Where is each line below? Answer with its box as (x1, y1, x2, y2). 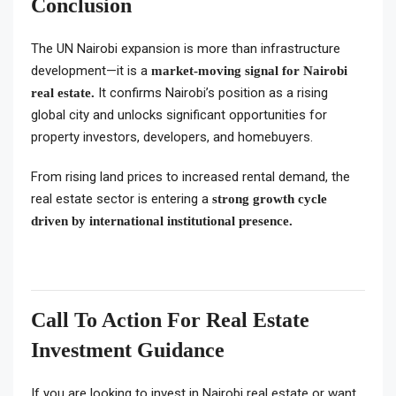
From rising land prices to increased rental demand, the (31, 169, 350, 185)
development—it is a (31, 63, 151, 79)
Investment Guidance (31, 339, 225, 362)
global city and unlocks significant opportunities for (31, 107, 327, 123)
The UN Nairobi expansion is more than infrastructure (31, 41, 340, 57)
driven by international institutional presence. (31, 214, 293, 228)
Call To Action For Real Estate (31, 308, 309, 331)
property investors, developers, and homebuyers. (31, 129, 313, 145)
